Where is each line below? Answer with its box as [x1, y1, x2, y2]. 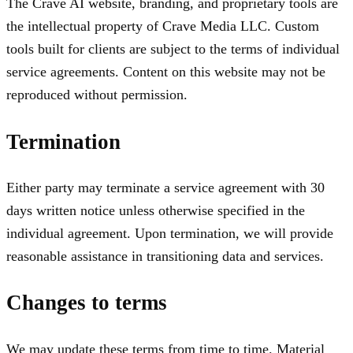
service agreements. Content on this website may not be [6, 64, 325, 80]
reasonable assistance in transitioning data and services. [6, 247, 324, 264]
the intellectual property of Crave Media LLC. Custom [6, 18, 319, 35]
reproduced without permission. [6, 87, 188, 103]
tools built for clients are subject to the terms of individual [6, 41, 340, 58]
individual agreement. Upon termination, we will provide [6, 225, 333, 241]
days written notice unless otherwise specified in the [6, 202, 305, 218]
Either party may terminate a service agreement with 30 [6, 179, 325, 195]
